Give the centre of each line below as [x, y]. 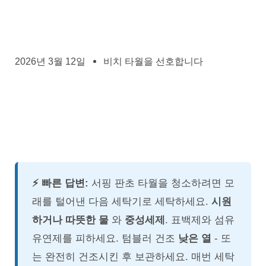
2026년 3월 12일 [50, 61]
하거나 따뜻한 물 [70, 220]
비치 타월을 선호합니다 [153, 61]
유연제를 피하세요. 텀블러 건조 [105, 238]
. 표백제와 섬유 [200, 220]
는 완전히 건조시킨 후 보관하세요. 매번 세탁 [133, 257]
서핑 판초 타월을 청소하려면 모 [161, 183]
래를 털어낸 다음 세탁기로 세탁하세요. [122, 202]
